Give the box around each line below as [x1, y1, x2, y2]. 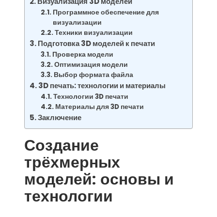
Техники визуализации [54, 28, 133, 37]
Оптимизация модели [54, 60, 128, 69]
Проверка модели [52, 50, 113, 59]
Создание [24, 134, 99, 156]
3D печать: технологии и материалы [38, 80, 166, 91]
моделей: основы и [24, 168, 174, 190]
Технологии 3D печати [53, 92, 128, 101]
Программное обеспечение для [52, 8, 159, 17]
